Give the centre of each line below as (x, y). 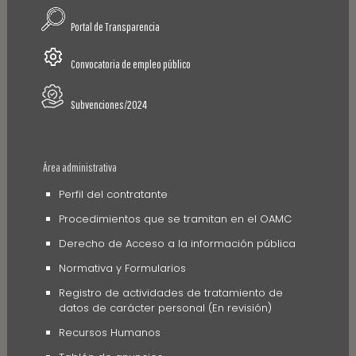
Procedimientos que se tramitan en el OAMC (175, 219)
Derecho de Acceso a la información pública (177, 244)
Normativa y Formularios (122, 269)
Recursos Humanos (109, 333)
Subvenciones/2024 (108, 105)
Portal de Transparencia (115, 27)
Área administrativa (79, 168)
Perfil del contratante (113, 195)
